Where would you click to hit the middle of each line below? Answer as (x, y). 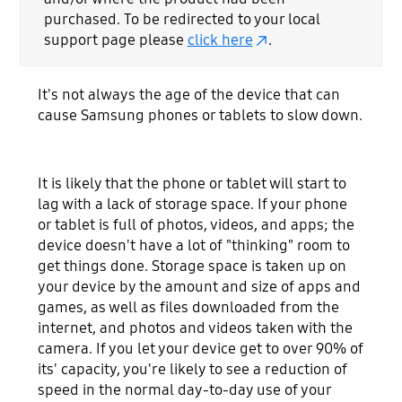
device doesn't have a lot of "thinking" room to (194, 246)
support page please (115, 39)
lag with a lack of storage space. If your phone (193, 205)
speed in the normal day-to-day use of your (185, 390)
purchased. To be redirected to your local (182, 19)
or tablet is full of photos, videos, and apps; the (197, 225)
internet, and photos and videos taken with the (196, 328)
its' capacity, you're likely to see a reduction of (193, 370)
